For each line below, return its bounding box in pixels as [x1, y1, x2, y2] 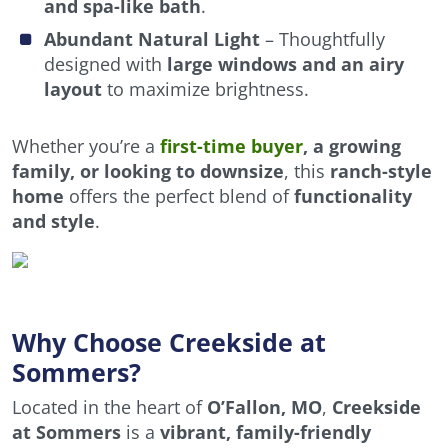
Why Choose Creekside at [12, 325, 326, 360]
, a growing [303, 134, 401, 159]
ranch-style [330, 159, 432, 184]
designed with [44, 52, 167, 77]
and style [12, 209, 95, 234]
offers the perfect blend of [64, 184, 294, 209]
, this [284, 159, 330, 184]
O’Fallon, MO [207, 395, 322, 420]
